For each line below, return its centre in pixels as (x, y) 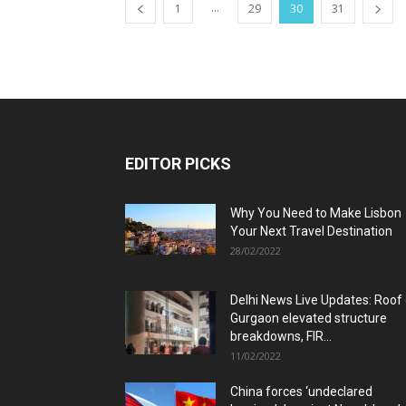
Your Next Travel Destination (311, 231)
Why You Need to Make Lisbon (316, 213)
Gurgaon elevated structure (309, 318)
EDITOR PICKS (178, 164)
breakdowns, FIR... (281, 336)
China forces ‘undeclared (301, 391)
